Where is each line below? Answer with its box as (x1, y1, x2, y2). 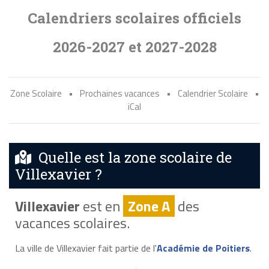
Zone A (127, 195, 170, 217)
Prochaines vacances (79, 86, 160, 100)
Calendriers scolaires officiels (28, 8, 241, 28)
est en (79, 195, 123, 217)
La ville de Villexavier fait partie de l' (14, 240, 157, 255)
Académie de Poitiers (156, 240, 250, 255)
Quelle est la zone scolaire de (31, 148, 232, 167)
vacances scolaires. (14, 211, 130, 234)
